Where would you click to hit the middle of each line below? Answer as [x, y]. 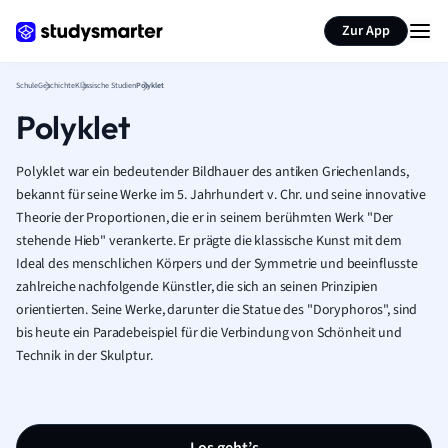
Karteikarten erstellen [144, 18]
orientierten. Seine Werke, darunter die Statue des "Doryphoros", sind [217, 310]
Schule [27, 85]
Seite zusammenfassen [328, 18]
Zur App [366, 31]
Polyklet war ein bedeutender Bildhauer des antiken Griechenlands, [212, 172]
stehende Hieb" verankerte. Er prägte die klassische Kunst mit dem [209, 241]
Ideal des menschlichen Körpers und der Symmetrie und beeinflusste [217, 264]
